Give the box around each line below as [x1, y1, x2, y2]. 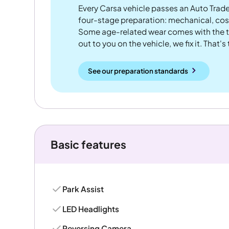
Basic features [50, 137, 126, 151]
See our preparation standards [88, 66, 189, 75]
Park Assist [62, 184, 104, 194]
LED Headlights [62, 203, 120, 214]
